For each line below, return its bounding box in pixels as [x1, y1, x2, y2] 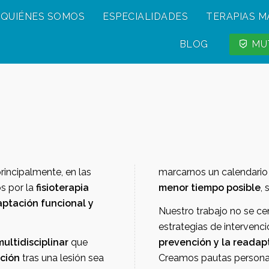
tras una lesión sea [20, 252, 104, 264]
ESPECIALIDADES [103, 11, 188, 22]
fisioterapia [36, 182, 89, 193]
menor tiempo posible [226, 182, 261, 193]
